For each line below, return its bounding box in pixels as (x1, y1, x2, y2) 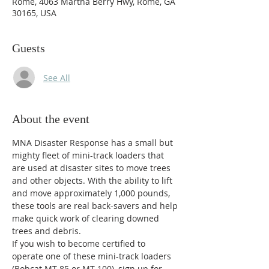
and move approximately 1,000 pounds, (12, 187, 172, 199)
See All (43, 71, 70, 83)
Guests (12, 41, 45, 55)
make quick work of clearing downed (12, 213, 162, 224)
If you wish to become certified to (12, 238, 148, 249)
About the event (12, 112, 89, 125)
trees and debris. (12, 225, 81, 237)
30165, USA (12, 7, 56, 19)
